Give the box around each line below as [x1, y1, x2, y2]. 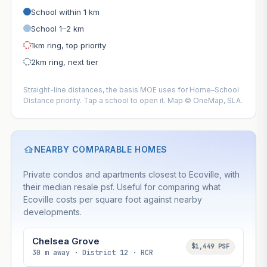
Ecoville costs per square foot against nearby [23, 194, 202, 204]
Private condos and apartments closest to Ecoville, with [23, 169, 240, 179]
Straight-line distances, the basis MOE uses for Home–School [23, 85, 239, 94]
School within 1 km [30, 7, 100, 17]
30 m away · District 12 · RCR [32, 247, 153, 257]
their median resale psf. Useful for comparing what [23, 181, 221, 192]
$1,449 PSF [191, 243, 230, 251]
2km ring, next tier [30, 57, 98, 67]
